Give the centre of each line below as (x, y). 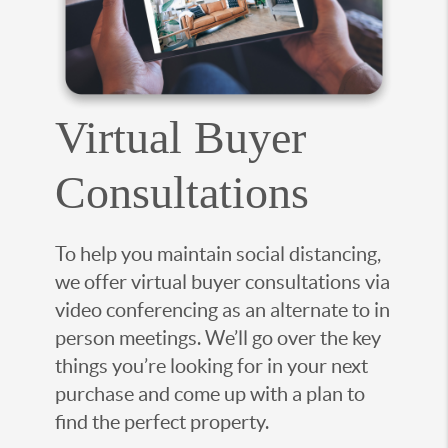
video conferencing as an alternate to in (222, 309)
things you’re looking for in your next (211, 365)
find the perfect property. (162, 421)
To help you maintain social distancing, (218, 253)
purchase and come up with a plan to (210, 393)
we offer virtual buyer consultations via (222, 281)
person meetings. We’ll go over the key (218, 337)
